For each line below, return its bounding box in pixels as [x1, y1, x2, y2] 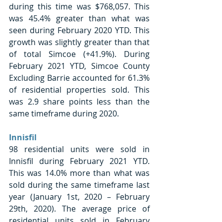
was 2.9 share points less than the [9, 96, 150, 107]
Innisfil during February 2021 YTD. [9, 155, 150, 166]
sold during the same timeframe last [9, 179, 150, 190]
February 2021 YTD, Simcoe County [9, 60, 150, 71]
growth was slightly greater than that [9, 36, 150, 48]
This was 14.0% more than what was [9, 167, 150, 178]
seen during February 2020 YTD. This [9, 24, 150, 36]
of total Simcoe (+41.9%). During [9, 48, 150, 59]
